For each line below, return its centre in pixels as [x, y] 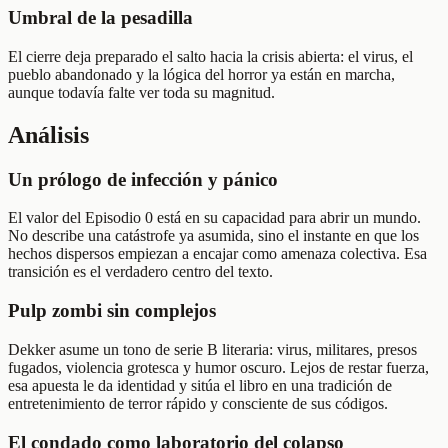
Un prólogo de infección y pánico [143, 179]
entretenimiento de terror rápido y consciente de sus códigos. [198, 403]
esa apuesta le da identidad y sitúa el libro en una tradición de [200, 385]
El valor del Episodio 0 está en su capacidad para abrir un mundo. [214, 218]
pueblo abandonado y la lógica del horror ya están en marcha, [201, 74]
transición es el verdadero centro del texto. [140, 272]
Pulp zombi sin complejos [112, 311]
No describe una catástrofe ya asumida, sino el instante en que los [213, 236]
